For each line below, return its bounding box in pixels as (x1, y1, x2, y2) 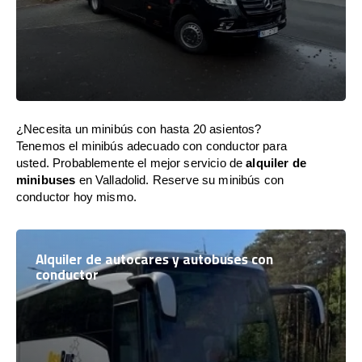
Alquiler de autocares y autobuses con (36, 246, 273, 272)
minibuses (16, 173, 76, 187)
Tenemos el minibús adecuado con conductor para (16, 139, 287, 153)
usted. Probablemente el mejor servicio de (16, 156, 246, 170)
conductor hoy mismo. (16, 190, 137, 204)
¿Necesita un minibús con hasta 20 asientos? (16, 122, 262, 136)
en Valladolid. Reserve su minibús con (75, 173, 284, 187)
